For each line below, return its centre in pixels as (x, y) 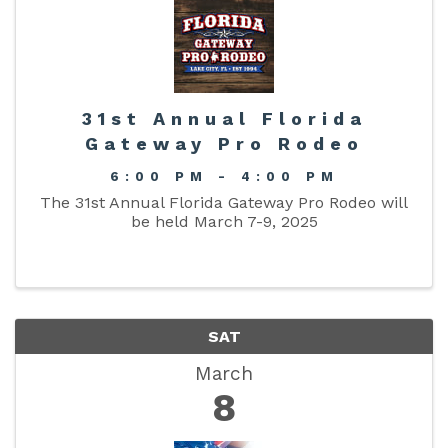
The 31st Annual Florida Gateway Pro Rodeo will (224, 202)
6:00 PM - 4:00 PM (224, 176)
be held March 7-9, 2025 (224, 221)
